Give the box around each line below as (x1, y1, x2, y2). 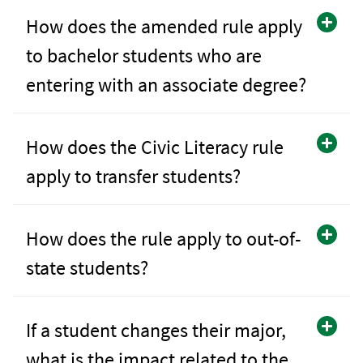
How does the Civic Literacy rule (26, 134, 284, 160)
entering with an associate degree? (26, 71, 306, 97)
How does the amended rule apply (26, 13, 302, 39)
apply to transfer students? (26, 163, 241, 189)
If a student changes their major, (26, 317, 286, 343)
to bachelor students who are (26, 42, 262, 68)
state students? (26, 254, 148, 280)
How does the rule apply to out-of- (26, 225, 301, 251)
